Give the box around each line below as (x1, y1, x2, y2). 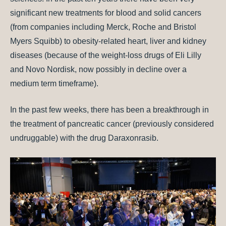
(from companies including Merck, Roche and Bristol (10, 22, 196, 31)
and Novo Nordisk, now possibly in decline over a (10, 65, 187, 74)
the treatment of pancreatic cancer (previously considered (10, 119, 214, 128)
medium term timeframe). (10, 79, 98, 88)
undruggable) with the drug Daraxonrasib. (10, 133, 158, 142)
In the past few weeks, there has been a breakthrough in (10, 105, 209, 114)
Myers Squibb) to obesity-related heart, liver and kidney (10, 36, 206, 45)
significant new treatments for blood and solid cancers (10, 8, 201, 17)
